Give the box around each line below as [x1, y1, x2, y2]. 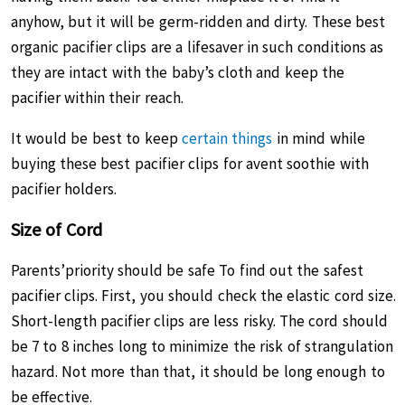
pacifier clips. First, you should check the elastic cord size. [10, 286, 397, 306]
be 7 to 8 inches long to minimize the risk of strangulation [10, 336, 393, 356]
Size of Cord [10, 218, 103, 240]
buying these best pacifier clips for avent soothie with [10, 154, 369, 174]
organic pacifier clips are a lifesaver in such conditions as [10, 37, 384, 57]
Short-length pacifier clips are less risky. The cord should [10, 311, 388, 331]
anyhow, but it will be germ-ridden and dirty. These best [10, 12, 386, 32]
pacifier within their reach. [10, 88, 188, 108]
